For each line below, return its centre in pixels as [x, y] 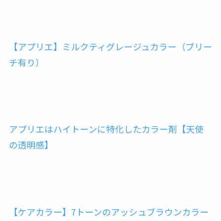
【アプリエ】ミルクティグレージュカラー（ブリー [110, 46]
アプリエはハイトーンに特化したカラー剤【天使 [106, 129]
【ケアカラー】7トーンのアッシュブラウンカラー [109, 211]
